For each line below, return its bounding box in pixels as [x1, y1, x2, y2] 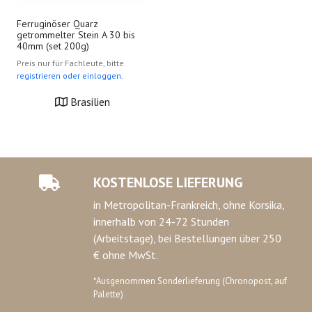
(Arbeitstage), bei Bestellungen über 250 [93, 231, 281, 245]
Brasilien [67, 95, 110, 109]
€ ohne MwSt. [93, 248, 158, 262]
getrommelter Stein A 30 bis [17, 29, 135, 41]
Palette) [93, 288, 123, 300]
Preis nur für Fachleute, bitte [17, 58, 124, 68]
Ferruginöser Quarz [17, 17, 98, 30]
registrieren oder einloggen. [17, 70, 123, 81]
